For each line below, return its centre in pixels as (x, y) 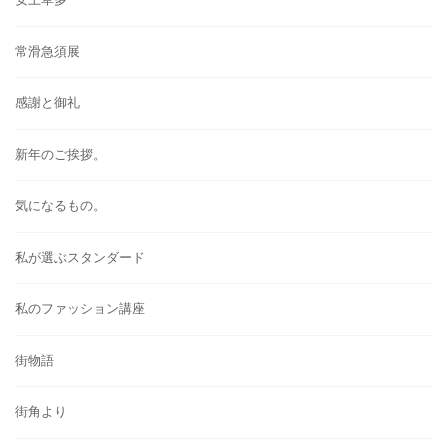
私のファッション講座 (80, 309)
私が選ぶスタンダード (80, 257)
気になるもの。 (60, 206)
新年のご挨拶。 (60, 154)
